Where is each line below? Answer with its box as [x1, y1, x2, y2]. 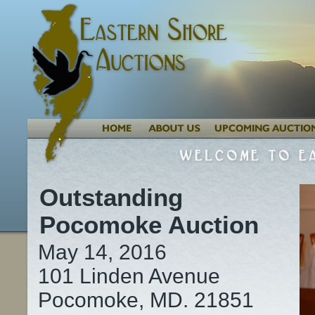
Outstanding [39, 184, 183, 212]
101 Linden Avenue [38, 264, 220, 288]
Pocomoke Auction [39, 212, 259, 239]
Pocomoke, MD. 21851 [38, 288, 254, 312]
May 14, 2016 [38, 240, 167, 264]
